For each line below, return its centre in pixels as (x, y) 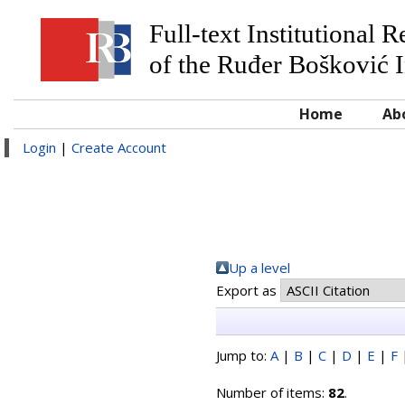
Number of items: (272, 392)
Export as (248, 290)
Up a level (259, 268)
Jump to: (243, 355)
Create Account (119, 147)
